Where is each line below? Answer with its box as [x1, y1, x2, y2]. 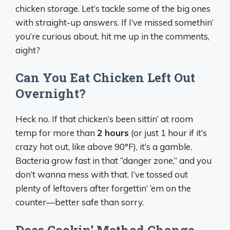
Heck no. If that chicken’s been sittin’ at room [15, 113, 193, 124]
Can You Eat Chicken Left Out [15, 69, 195, 86]
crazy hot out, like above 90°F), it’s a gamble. [15, 141, 192, 152]
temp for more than [15, 127, 97, 138]
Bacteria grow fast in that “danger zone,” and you [15, 155, 212, 166]
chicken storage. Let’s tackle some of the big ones [15, 3, 210, 14]
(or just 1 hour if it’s [129, 127, 207, 138]
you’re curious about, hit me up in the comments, [15, 30, 209, 42]
